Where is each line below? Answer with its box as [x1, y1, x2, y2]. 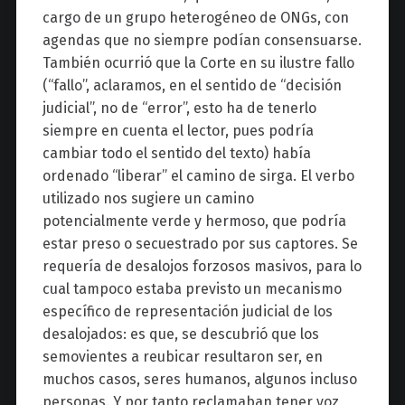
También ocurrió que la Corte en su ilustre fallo [42, 54, 354, 72]
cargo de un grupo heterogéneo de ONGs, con [42, 9, 349, 27]
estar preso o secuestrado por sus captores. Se [42, 235, 358, 253]
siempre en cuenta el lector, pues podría [42, 122, 314, 140]
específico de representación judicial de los [42, 303, 333, 321]
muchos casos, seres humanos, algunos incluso [42, 371, 357, 389]
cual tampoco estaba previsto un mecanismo [42, 280, 342, 298]
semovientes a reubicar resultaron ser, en [42, 348, 323, 366]
